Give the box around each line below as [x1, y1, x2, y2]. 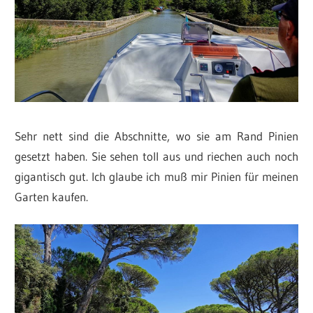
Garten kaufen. [15, 189, 89, 204]
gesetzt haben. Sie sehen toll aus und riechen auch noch [15, 148, 298, 163]
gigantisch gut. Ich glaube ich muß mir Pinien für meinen [15, 168, 298, 184]
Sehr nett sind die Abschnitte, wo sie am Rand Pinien [15, 128, 298, 143]
